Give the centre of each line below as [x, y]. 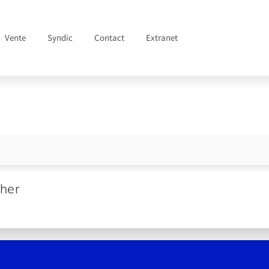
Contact [110, 38]
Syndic [60, 38]
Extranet [162, 38]
